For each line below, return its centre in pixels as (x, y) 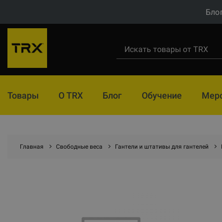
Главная (32, 147)
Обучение (162, 95)
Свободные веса (79, 147)
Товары (23, 95)
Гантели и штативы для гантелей (162, 147)
